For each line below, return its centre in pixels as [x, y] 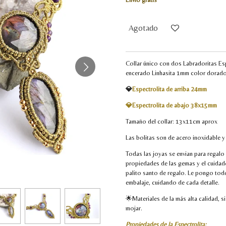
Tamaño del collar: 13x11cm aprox [172, 121]
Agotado [143, 28]
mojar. [134, 208]
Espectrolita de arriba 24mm [169, 89]
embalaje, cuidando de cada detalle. [173, 182]
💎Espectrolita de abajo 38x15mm [171, 105]
